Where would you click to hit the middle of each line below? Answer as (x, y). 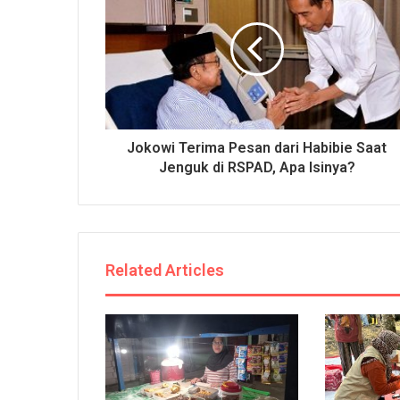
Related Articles (165, 271)
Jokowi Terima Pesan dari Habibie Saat (257, 148)
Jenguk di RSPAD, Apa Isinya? (257, 168)
